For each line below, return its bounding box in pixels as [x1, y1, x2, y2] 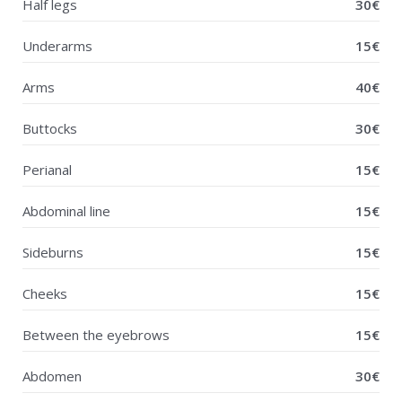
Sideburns [22, 242, 83, 261]
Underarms [22, 36, 92, 55]
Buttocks [22, 118, 77, 137]
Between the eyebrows [22, 325, 170, 344]
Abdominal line [22, 201, 110, 220]
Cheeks [22, 284, 67, 302]
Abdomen [22, 366, 82, 385]
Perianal [22, 160, 72, 179]
